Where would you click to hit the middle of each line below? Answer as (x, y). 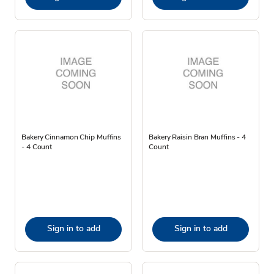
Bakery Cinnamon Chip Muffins (72, 137)
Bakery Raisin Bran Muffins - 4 (197, 137)
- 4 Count (37, 146)
